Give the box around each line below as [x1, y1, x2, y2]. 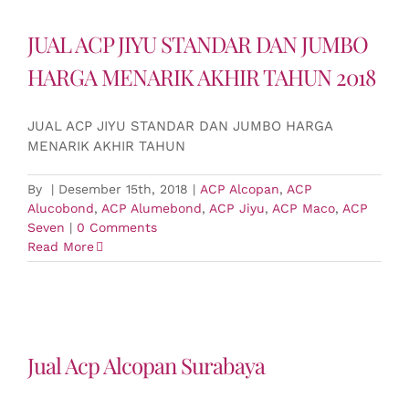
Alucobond [27, 201, 94, 215]
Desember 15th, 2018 [58, 182, 188, 196]
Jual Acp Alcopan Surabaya [27, 351, 265, 380]
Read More [27, 239, 94, 254]
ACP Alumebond [101, 201, 202, 215]
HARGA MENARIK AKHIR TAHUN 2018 [27, 62, 375, 91]
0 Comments [77, 220, 157, 235]
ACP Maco [272, 201, 335, 215]
